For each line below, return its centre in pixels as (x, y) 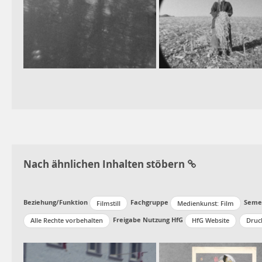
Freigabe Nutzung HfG (148, 219)
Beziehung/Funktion (56, 202)
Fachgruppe (149, 202)
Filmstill (108, 203)
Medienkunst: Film (206, 203)
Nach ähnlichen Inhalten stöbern (104, 164)
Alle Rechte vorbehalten (67, 220)
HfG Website (211, 220)
